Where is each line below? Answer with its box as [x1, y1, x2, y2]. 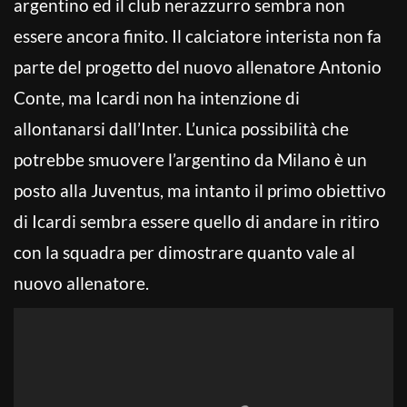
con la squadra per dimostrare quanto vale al [14, 241, 355, 263]
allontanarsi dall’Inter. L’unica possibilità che [14, 117, 349, 139]
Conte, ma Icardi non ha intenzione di [14, 86, 300, 108]
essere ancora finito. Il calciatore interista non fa [14, 25, 382, 46]
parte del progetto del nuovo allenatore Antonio [14, 55, 382, 77]
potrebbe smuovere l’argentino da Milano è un [14, 148, 367, 170]
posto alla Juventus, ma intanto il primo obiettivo [14, 179, 386, 201]
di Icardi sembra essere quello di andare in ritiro [14, 210, 380, 232]
